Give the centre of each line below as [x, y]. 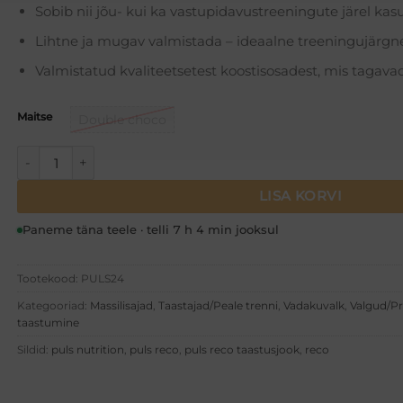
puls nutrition [88, 349]
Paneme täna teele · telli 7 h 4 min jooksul [151, 230]
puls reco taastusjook [242, 349]
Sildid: [34, 349]
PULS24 [103, 278]
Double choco [122, 119]
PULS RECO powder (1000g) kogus [128, 154]
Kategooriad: [54, 305]
